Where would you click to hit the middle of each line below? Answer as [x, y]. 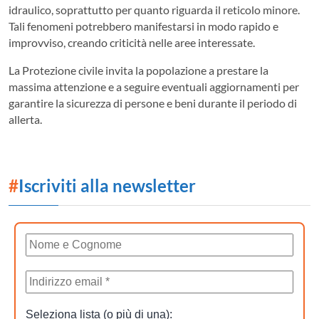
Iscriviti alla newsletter [107, 185]
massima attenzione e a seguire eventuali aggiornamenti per [154, 86]
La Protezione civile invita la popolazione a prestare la [138, 70]
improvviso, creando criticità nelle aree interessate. [132, 42]
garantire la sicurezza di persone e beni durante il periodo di [153, 103]
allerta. [25, 119]
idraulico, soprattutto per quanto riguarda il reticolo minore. [154, 9]
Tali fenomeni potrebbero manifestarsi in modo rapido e [143, 26]
